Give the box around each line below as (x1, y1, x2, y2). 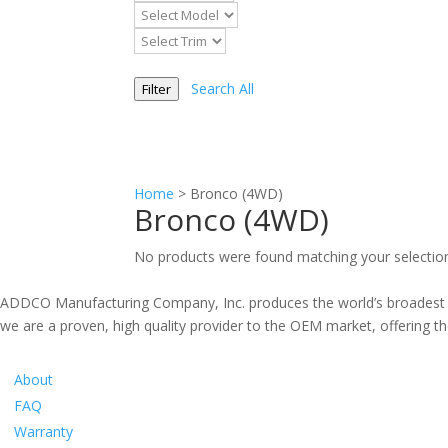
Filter (142, 79, 172, 98)
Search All (191, 78, 255, 98)
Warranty (14, 421, 73, 441)
